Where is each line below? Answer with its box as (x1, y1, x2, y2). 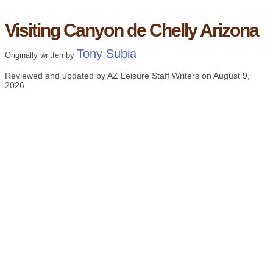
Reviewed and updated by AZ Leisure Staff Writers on (4, 71, 213, 81)
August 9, (213, 71, 250, 81)
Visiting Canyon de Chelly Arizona (4, 20, 258, 41)
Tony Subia (76, 47, 136, 61)
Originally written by (4, 51, 77, 60)
